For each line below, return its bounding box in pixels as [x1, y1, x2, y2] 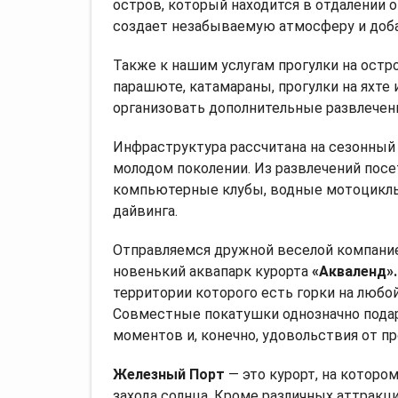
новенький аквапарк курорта [113, 262, 308, 280]
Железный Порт [113, 365, 225, 383]
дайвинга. [113, 202, 178, 219]
